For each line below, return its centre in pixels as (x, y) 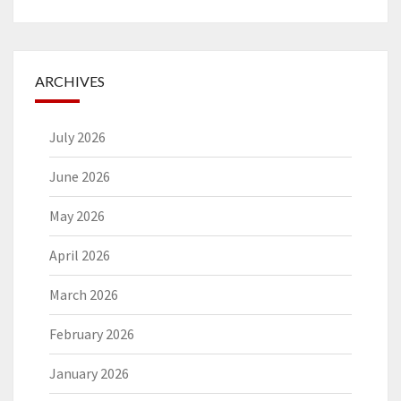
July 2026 (77, 137)
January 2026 (89, 374)
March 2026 (84, 295)
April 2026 (80, 256)
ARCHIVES (70, 81)
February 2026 (92, 334)
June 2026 (80, 177)
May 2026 (77, 216)
